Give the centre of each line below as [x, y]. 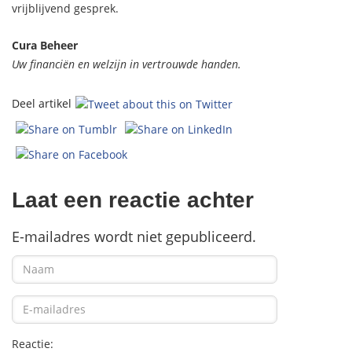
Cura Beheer [45, 45]
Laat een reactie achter [133, 200]
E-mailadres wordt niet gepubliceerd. [134, 236]
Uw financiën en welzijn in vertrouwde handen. [126, 64]
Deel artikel [42, 103]
